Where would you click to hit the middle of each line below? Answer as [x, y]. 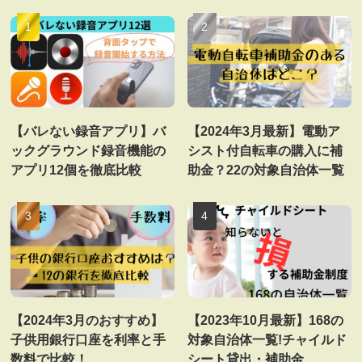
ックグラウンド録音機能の [88, 150]
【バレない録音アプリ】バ [88, 130]
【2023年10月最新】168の [266, 320]
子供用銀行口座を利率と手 [88, 339]
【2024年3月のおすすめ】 [87, 320]
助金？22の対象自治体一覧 [266, 169]
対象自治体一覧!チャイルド [267, 339]
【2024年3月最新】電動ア [264, 130]
